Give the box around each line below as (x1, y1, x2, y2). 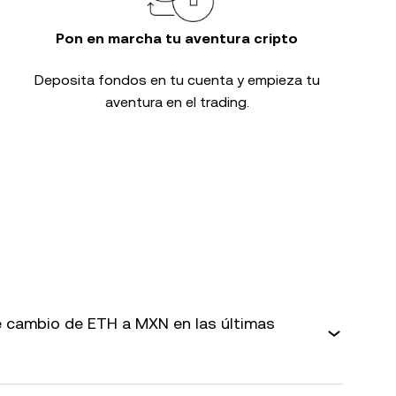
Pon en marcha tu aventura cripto (56, 30, 298, 47)
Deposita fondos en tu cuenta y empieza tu (34, 72, 320, 88)
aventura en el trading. (104, 94, 249, 110)
